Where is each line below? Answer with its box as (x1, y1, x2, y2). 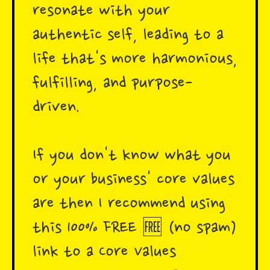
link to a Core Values (33, 242, 176, 263)
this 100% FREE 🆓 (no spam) (33, 218, 236, 239)
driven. (33, 98, 80, 119)
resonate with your (33, 1, 170, 22)
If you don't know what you (33, 146, 231, 167)
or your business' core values (33, 170, 234, 191)
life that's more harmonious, (33, 49, 237, 71)
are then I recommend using (33, 194, 225, 215)
